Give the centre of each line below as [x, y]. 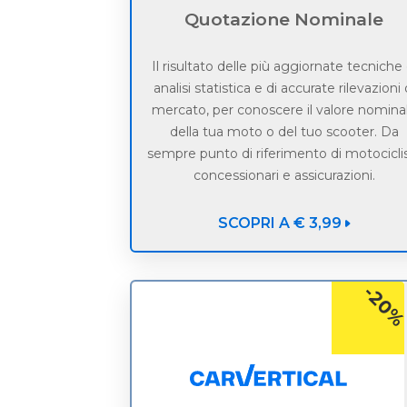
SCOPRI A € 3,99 [279, 223]
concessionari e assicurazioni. [284, 176]
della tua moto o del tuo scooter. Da [284, 132]
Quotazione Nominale [284, 20]
